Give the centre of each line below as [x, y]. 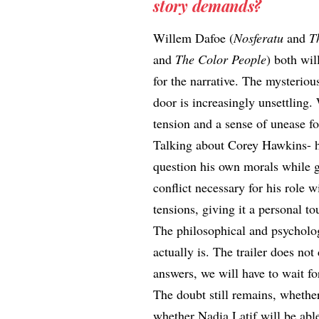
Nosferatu [261, 37]
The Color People [221, 59]
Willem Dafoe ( [194, 37]
